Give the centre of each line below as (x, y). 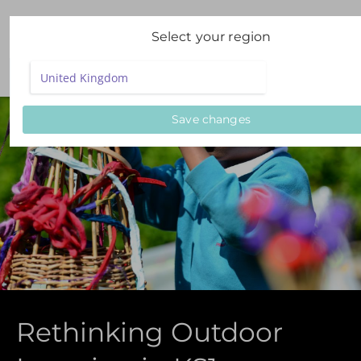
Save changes (211, 119)
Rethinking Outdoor (149, 332)
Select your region (211, 37)
